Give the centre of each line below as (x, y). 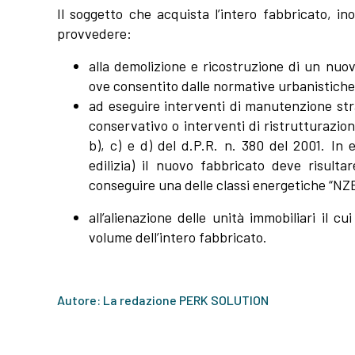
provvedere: (94, 34)
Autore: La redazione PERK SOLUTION (163, 300)
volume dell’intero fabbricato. (178, 237)
